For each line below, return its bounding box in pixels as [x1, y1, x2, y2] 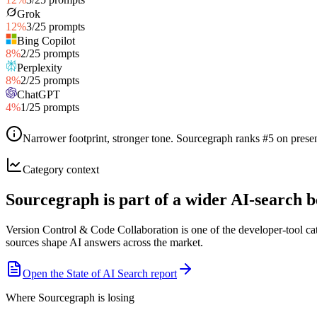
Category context [23, 163, 99, 175]
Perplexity [17, 61, 62, 74]
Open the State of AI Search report [23, 267, 177, 279]
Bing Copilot [17, 34, 75, 47]
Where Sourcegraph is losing [6, 291, 134, 304]
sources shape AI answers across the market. [6, 236, 203, 248]
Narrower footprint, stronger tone [23, 132, 171, 144]
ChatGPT [17, 88, 60, 100]
